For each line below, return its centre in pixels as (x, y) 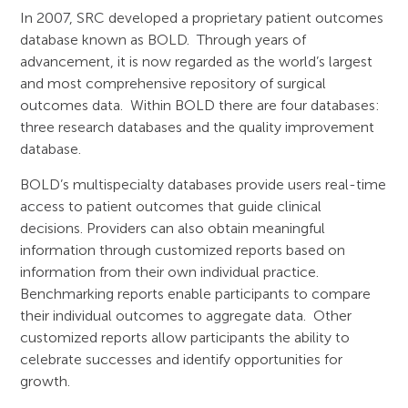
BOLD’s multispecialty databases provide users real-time (204, 184)
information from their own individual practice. (170, 271)
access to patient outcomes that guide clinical (171, 206)
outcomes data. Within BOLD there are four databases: (200, 106)
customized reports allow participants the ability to (185, 337)
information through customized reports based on (183, 250)
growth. (46, 381)
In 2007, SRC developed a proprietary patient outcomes (202, 18)
